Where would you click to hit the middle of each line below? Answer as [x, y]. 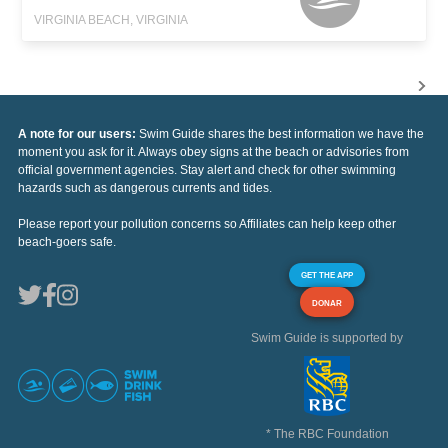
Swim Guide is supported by [327, 338]
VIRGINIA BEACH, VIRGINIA [111, 20]
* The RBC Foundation [327, 434]
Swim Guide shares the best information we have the [281, 134]
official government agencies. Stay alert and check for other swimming [207, 170]
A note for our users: [78, 134]
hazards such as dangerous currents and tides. [145, 188]
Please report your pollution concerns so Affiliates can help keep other [207, 224]
